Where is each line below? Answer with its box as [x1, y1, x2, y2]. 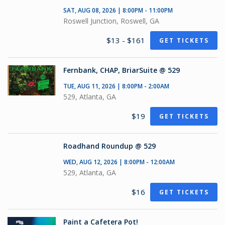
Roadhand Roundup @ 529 [63, 141, 156, 151]
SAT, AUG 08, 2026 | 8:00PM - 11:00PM [63, 6, 173, 15]
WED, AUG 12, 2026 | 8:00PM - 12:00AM [63, 158, 175, 166]
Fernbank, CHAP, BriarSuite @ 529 [63, 65, 180, 75]
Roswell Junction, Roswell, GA [63, 16, 159, 26]
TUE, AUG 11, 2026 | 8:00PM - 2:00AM [63, 82, 169, 90]
